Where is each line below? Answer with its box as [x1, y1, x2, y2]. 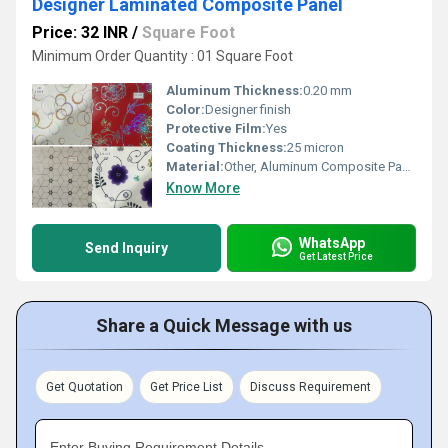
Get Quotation [46, 380, 123, 394]
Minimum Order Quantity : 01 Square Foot [32, 48, 293, 64]
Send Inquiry [85, 240, 168, 256]
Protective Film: [166, 121, 266, 136]
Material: [166, 159, 224, 174]
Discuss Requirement [250, 380, 371, 394]
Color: [166, 102, 205, 117]
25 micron [287, 140, 344, 155]
